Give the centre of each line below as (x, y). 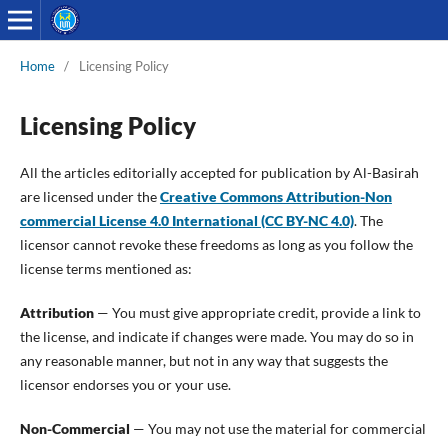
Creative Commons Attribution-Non (275, 196)
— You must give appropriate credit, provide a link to (257, 312)
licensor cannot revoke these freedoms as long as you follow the (216, 244)
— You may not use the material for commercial (277, 428)
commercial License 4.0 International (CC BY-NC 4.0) (186, 220)
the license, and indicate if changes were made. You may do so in (216, 336)
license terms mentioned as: (105, 268)
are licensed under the (89, 196)
